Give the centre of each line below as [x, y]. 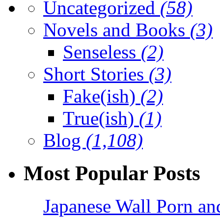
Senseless [102, 52]
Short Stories [96, 74]
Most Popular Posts [112, 173]
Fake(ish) [102, 96]
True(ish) [101, 118]
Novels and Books [117, 30]
